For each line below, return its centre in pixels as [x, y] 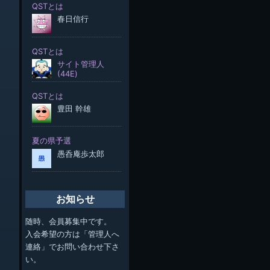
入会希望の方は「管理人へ [73, 234]
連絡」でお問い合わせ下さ [73, 247]
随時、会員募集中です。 [69, 221]
